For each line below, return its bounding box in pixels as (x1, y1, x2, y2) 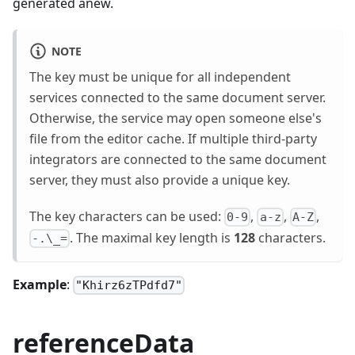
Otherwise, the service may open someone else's (29, 109, 322, 127)
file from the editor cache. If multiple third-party (29, 129, 317, 147)
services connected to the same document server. (29, 88, 326, 106)
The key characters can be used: (29, 207, 224, 225)
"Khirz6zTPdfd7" (75, 278, 183, 293)
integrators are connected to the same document (29, 150, 326, 168)
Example (13, 275, 67, 293)
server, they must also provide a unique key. (29, 170, 290, 189)
